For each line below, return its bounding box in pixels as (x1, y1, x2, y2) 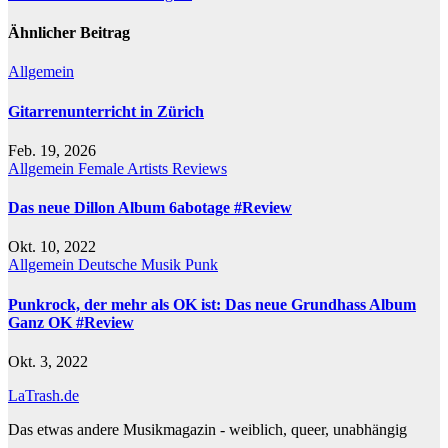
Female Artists (78, 159, 172, 177)
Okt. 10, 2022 (8, 238, 96, 256)
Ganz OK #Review (8, 313, 134, 331)
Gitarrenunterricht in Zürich (8, 102, 204, 120)
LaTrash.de (8, 387, 79, 404)
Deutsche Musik (78, 256, 185, 274)
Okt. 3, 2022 (8, 353, 88, 370)
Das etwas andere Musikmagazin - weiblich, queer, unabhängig (8, 421, 407, 438)
